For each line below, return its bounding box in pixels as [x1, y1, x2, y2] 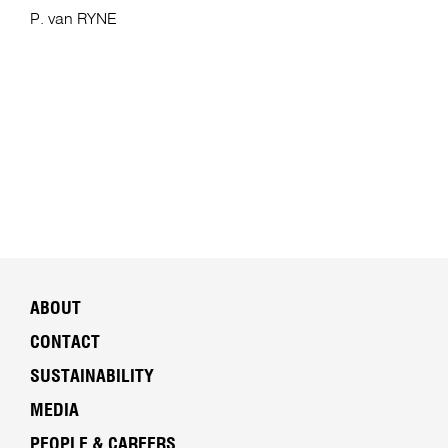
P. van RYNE [29, 12, 117, 29]
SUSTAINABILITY [29, 368, 154, 387]
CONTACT [29, 334, 100, 353]
